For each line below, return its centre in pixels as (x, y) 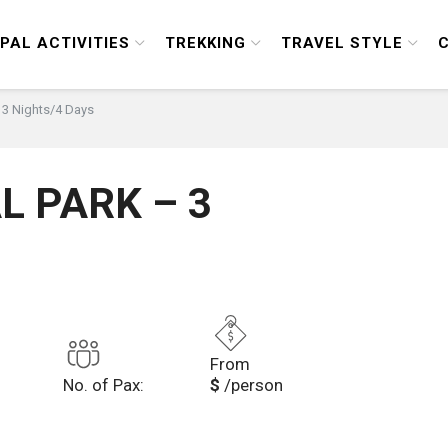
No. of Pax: (104, 385)
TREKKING (205, 42)
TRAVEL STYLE (342, 42)
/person (253, 385)
